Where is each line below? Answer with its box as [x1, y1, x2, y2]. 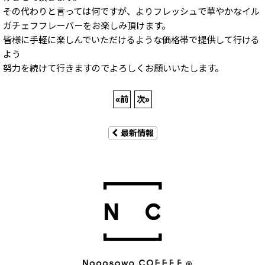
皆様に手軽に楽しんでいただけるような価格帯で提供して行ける [3, 34, 260, 46]
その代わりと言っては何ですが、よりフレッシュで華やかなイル [3, 6, 260, 17]
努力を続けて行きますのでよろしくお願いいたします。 [3, 63, 224, 74]
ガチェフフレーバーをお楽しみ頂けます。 [3, 20, 170, 31]
